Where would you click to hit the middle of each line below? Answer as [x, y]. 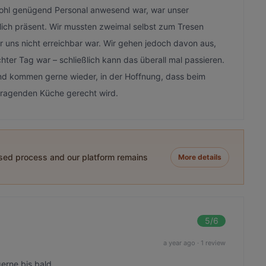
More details [200, 157]
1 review [213, 243]
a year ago [180, 243]
